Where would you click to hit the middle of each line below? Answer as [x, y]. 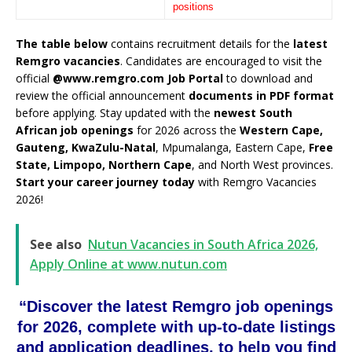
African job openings [75, 130]
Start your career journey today [105, 181]
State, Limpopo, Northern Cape [104, 164]
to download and [268, 78]
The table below [62, 43]
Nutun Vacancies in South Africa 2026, [203, 244]
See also [56, 244]
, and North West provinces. [262, 164]
